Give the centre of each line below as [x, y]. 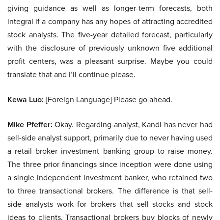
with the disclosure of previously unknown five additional [110, 48]
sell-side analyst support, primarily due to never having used [110, 138]
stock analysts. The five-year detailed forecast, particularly [110, 35]
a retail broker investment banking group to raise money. [110, 151]
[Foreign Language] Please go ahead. [108, 99]
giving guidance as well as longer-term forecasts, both [110, 8]
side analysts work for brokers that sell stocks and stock [110, 204]
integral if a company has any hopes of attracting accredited [110, 21]
